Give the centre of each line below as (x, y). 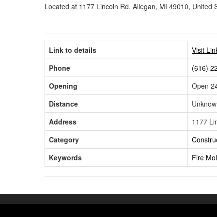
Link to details (73, 50)
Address (63, 121)
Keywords (65, 157)
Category (64, 139)
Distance (63, 103)
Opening (63, 85)
